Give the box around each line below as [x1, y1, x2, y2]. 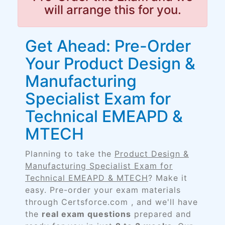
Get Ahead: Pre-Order [25, 36, 191, 56]
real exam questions [42, 209, 131, 219]
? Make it [148, 173, 187, 183]
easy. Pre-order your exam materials [25, 185, 181, 195]
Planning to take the [25, 149, 115, 159]
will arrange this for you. [44, 3, 181, 17]
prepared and [131, 209, 191, 219]
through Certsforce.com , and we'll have [25, 197, 198, 207]
